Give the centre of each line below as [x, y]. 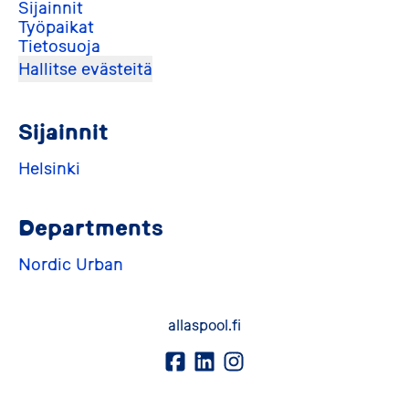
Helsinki [49, 168]
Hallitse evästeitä [85, 69]
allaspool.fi [204, 325]
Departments [91, 227]
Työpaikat [56, 27]
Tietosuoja [59, 46]
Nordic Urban [71, 264]
